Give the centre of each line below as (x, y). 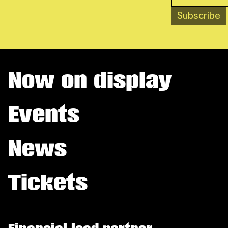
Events (44, 114)
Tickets (48, 182)
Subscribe (199, 16)
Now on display (90, 80)
